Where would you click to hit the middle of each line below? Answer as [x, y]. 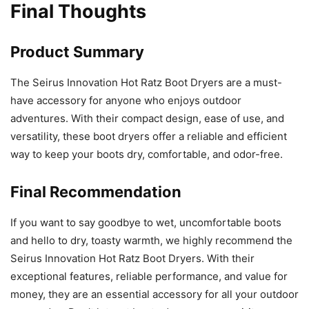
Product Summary [77, 51]
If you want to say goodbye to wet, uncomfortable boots [146, 222]
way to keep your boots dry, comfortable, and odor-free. [147, 154]
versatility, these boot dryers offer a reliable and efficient [149, 136]
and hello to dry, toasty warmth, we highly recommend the [151, 240]
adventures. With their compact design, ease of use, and [147, 118]
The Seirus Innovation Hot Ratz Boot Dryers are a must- [146, 82]
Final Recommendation [96, 191]
